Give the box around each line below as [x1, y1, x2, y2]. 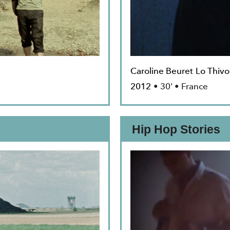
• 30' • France [154, 79, 208, 94]
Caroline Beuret [130, 64, 193, 79]
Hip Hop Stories [132, 123, 220, 137]
